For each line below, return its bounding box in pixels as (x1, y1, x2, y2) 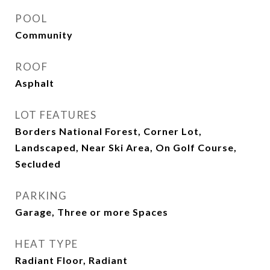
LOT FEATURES (15, 108, 96, 121)
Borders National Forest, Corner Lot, (15, 125, 202, 137)
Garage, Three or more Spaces (15, 206, 168, 218)
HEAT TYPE (15, 237, 78, 250)
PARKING (15, 189, 67, 202)
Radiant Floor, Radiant (15, 254, 128, 266)
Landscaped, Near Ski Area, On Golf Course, (15, 142, 237, 153)
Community (15, 29, 73, 40)
